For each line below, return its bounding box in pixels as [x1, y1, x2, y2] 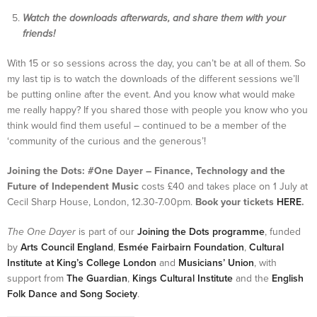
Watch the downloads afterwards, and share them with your [23, 12, 287, 25]
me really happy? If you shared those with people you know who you [7, 104, 308, 117]
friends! [23, 28, 56, 40]
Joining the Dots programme [137, 226, 265, 238]
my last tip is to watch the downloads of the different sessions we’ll [7, 73, 299, 86]
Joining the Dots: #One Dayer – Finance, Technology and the [7, 165, 285, 178]
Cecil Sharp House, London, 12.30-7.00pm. [7, 196, 195, 209]
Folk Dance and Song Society [7, 288, 137, 301]
